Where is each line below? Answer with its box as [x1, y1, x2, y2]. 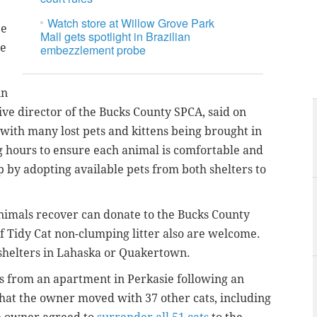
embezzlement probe [40, 42, 146, 59]
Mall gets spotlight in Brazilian [40, 28, 191, 45]
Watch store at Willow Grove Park [47, 15, 215, 32]
